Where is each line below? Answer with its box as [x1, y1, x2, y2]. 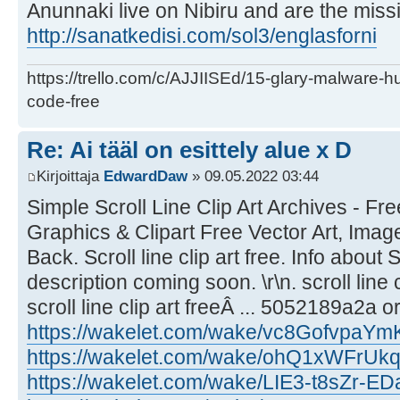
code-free [27, 91, 100, 111]
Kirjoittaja [37, 167, 104, 186]
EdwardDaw [104, 167, 187, 186]
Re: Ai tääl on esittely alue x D [27, 136, 352, 163]
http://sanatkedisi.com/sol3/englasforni [27, 24, 377, 48]
